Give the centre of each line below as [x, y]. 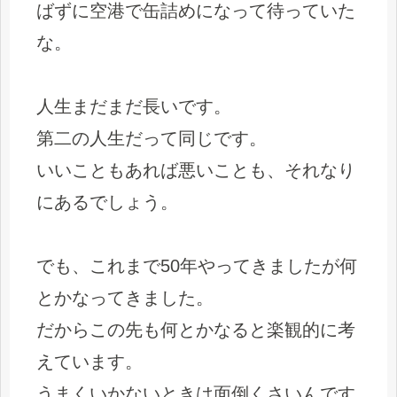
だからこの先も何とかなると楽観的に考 [196, 329]
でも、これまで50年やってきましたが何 [197, 265]
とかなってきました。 [125, 297]
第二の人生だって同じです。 [152, 138]
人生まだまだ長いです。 [134, 106]
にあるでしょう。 [107, 202]
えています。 [90, 361]
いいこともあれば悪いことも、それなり [196, 170]
